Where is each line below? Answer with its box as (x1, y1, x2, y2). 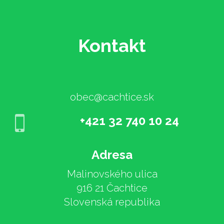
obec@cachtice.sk (70, 91, 154, 103)
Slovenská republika (64, 196, 160, 208)
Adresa (91, 147, 132, 162)
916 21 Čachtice (76, 182, 147, 194)
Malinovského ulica (66, 168, 157, 180)
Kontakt (78, 35, 146, 56)
